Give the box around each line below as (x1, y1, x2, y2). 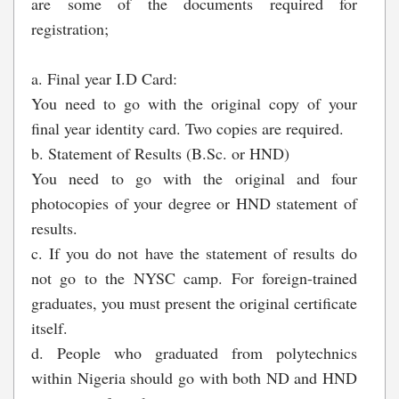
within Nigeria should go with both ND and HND (31, 367, 357, 389)
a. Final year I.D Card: (31, 68, 177, 90)
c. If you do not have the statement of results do (31, 242, 357, 265)
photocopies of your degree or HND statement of (31, 192, 357, 215)
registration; (31, 18, 109, 40)
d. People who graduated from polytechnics (31, 342, 357, 364)
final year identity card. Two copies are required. (31, 118, 344, 140)
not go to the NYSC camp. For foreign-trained (31, 267, 357, 289)
